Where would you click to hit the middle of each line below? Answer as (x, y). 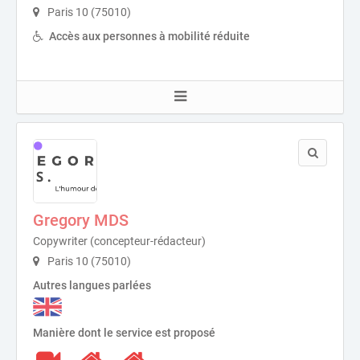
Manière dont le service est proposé (124, 333)
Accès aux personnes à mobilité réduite (149, 36)
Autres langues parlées (92, 285)
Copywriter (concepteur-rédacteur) (119, 241)
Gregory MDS (81, 220)
